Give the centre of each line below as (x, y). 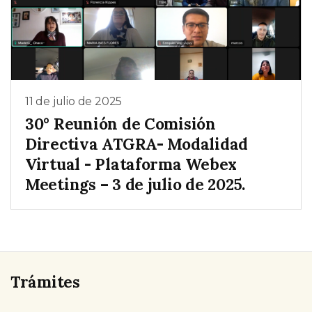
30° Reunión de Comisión (120, 123)
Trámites (45, 281)
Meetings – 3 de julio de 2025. (135, 184)
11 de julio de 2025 (74, 102)
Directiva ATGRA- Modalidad (137, 143)
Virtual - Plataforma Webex (131, 164)
